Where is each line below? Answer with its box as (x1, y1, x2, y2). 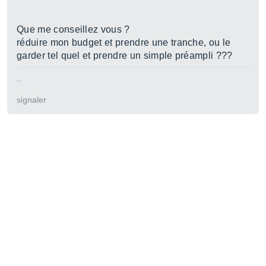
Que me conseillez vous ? (17, 24, 130, 34)
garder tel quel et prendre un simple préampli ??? (17, 50, 233, 61)
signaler (17, 95, 46, 104)
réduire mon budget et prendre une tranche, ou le (17, 37, 231, 47)
